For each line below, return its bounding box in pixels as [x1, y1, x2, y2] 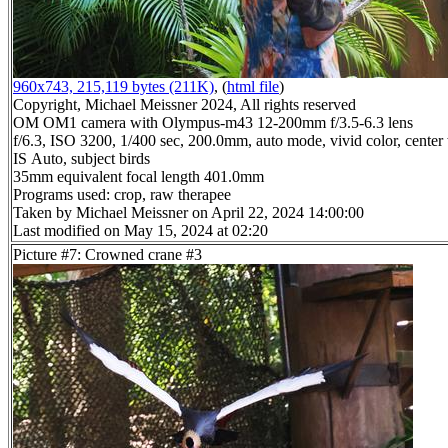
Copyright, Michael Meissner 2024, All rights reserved [13, 96, 356, 114]
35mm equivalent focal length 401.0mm [13, 168, 264, 186]
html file [227, 78, 279, 96]
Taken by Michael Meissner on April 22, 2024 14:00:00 [13, 204, 364, 222]
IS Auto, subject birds [13, 150, 150, 168]
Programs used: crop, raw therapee [13, 186, 231, 204]
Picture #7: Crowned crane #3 [13, 246, 202, 264]
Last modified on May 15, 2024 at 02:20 [13, 222, 268, 240]
